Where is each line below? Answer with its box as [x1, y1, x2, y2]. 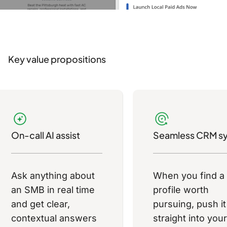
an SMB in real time [11, 184, 95, 196]
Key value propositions [8, 53, 106, 65]
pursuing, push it [153, 199, 226, 210]
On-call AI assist [11, 129, 80, 141]
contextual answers [11, 213, 97, 224]
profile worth [153, 184, 209, 196]
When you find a [153, 170, 224, 181]
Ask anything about [11, 170, 95, 181]
